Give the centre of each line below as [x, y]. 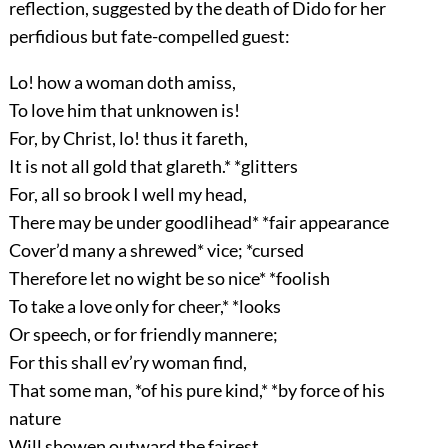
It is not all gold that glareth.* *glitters [153, 166]
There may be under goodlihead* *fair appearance [198, 222]
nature [34, 418]
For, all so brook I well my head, [127, 194]
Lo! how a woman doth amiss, [122, 82]
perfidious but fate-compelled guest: [149, 36]
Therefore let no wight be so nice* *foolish [169, 278]
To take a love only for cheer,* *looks [144, 306]
